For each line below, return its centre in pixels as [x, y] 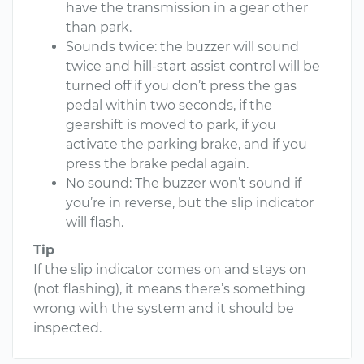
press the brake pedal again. [157, 164]
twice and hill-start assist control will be [193, 66]
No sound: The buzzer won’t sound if [184, 183]
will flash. [95, 222]
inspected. [67, 328]
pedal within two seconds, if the [169, 105]
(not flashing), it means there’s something [169, 289]
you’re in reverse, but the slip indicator [190, 203]
